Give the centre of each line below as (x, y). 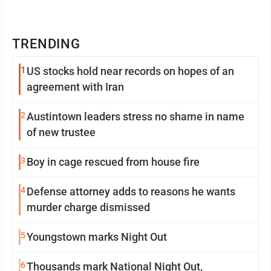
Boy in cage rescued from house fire (113, 162)
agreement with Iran (75, 87)
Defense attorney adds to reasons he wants (131, 191)
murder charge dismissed (88, 207)
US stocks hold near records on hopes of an (130, 71)
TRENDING (47, 44)
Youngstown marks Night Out (97, 237)
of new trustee (61, 132)
